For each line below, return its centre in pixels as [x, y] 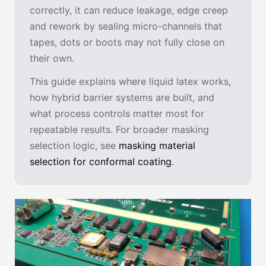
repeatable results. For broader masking [119, 129]
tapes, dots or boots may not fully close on [127, 42]
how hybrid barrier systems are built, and [122, 97]
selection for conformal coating [101, 161]
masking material [157, 145]
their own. [52, 58]
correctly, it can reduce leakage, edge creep [129, 10]
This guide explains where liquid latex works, [130, 81]
